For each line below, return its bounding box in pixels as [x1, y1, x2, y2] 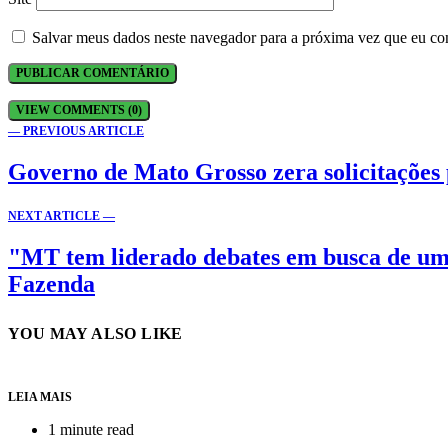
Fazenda [8, 270, 95, 297]
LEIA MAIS [8, 390, 72, 405]
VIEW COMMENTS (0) [16, 103, 142, 118]
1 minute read [48, 421, 134, 439]
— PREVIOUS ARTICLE [8, 124, 144, 139]
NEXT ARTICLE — [8, 209, 115, 224]
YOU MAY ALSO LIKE [8, 324, 183, 342]
